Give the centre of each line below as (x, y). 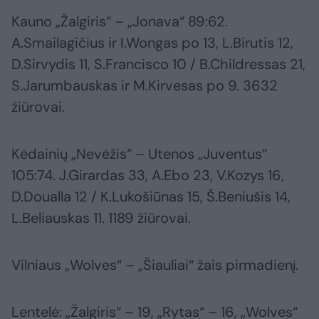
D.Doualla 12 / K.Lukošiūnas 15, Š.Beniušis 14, (151, 197)
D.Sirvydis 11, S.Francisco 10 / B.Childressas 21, (158, 64)
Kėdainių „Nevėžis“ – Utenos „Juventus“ (139, 154)
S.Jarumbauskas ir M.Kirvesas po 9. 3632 (145, 86)
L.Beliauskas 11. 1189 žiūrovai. (101, 218)
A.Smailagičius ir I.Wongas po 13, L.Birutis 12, (152, 43)
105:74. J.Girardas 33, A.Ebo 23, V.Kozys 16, (148, 176)
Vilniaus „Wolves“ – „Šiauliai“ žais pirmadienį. (155, 265)
